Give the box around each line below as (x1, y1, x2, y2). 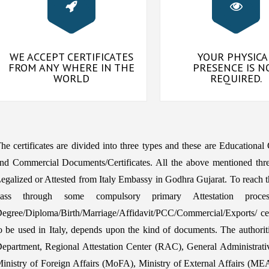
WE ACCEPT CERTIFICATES (9, 49, 133, 64)
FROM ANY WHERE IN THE (8, 60, 134, 74)
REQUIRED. (210, 71, 262, 85)
